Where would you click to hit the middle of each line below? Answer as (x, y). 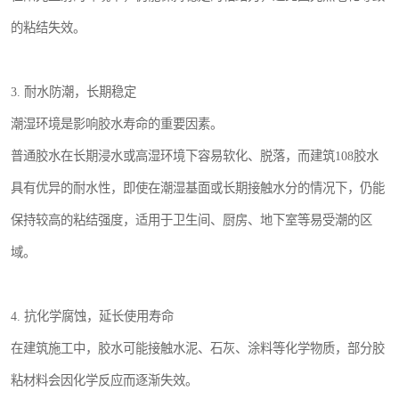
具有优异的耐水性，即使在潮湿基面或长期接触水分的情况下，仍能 (198, 188)
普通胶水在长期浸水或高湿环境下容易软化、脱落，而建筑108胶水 (195, 156)
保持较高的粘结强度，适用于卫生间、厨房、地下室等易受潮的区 (191, 220)
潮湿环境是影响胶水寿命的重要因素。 (117, 124)
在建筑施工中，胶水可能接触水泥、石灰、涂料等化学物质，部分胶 (198, 348)
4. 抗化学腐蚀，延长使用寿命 (92, 316)
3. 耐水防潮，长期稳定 (73, 92)
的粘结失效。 (48, 28)
